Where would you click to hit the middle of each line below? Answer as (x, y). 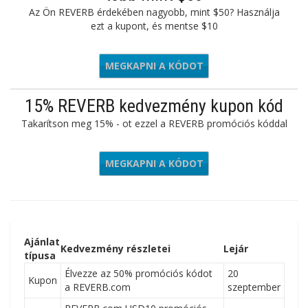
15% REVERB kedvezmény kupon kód (154, 106)
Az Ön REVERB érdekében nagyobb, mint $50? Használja (154, 12)
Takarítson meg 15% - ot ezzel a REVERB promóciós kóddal (154, 123)
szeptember (254, 287)
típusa (40, 255)
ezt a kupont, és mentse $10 (154, 26)
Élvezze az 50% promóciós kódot (139, 273)
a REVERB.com (98, 287)
